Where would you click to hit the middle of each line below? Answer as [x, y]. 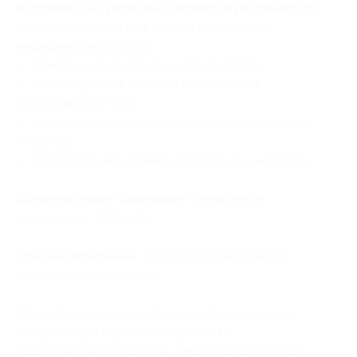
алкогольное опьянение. [89, 276]
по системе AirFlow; [77, 104]
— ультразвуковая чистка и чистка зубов [138, 84]
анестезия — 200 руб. [82, 218]
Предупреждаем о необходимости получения [155, 314]
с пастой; [44, 142]
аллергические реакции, [214, 257]
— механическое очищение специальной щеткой [163, 123]
